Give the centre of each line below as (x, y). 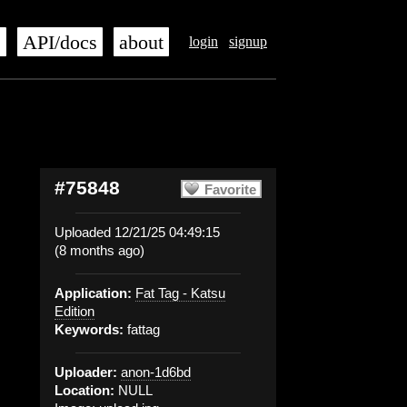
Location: (84, 390)
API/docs (60, 43)
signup (248, 41)
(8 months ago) (99, 250)
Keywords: (89, 329)
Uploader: (86, 372)
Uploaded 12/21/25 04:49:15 (137, 232)
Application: (93, 293)
